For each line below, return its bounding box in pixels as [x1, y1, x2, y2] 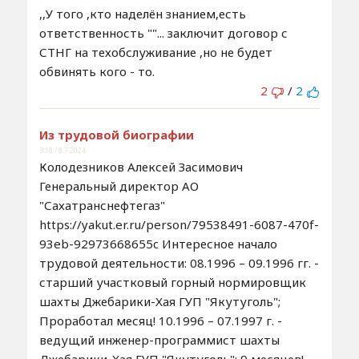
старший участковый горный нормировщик [38, 274, 306, 291]
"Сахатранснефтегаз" [38, 197, 165, 214]
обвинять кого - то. [38, 63, 155, 80]
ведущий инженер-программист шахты [38, 332, 280, 349]
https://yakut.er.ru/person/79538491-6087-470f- [38, 216, 319, 233]
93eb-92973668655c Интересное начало [38, 236, 277, 252]
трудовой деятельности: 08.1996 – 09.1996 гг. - [38, 255, 319, 272]
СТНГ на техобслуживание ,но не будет [38, 44, 272, 61]
